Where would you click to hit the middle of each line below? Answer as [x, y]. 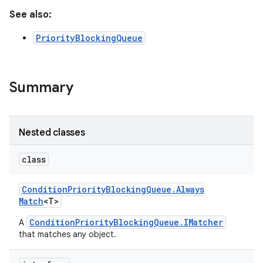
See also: [31, 15]
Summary [41, 87]
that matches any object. [69, 234]
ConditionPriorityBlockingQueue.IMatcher [126, 222]
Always [190, 189]
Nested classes [52, 133]
